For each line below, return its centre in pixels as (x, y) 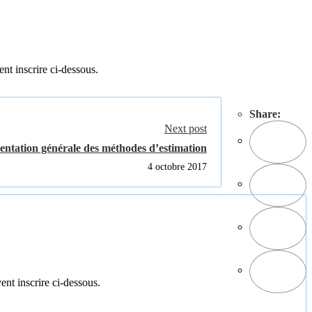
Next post (186, 128)
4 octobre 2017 (177, 166)
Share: (265, 114)
